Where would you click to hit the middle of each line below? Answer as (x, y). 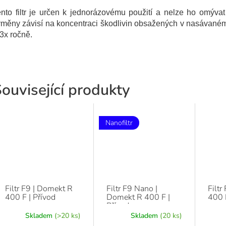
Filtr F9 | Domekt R (39, 188)
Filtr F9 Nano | (132, 188)
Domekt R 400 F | (138, 197)
